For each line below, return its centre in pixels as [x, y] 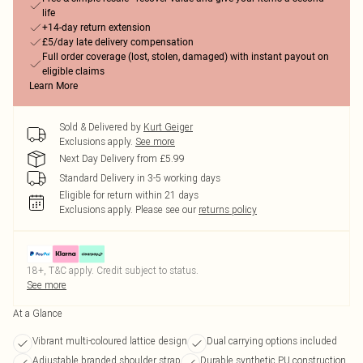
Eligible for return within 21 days [129, 195]
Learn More [53, 86]
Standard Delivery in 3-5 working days [140, 178]
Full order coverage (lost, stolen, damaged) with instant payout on [186, 57]
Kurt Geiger [168, 127]
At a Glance [38, 313]
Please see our [166, 209]
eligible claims [73, 71]
